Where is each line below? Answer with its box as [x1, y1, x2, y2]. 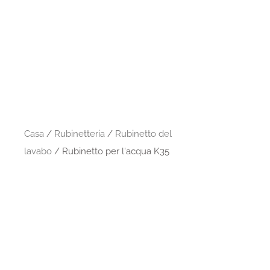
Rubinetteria [54, 128, 105, 139]
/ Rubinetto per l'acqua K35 [52, 145, 170, 157]
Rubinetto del [115, 128, 172, 139]
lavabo [24, 145, 52, 157]
